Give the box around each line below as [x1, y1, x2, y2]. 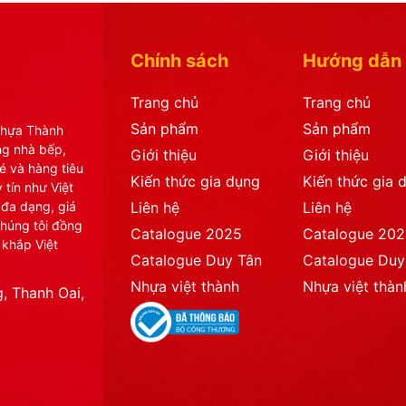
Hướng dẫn [303, 49, 401, 72]
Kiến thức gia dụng [130, 171, 260, 190]
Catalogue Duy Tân [130, 250, 262, 269]
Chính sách [130, 49, 228, 72]
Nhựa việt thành [130, 276, 239, 295]
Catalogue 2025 [130, 224, 242, 243]
